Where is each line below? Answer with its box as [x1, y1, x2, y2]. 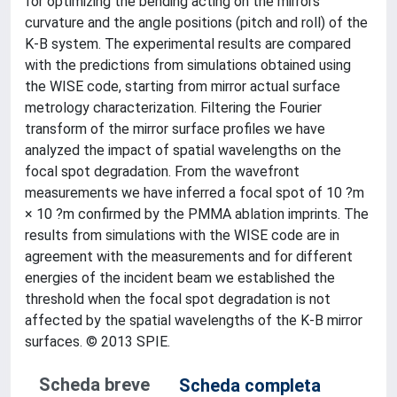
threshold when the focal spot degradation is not [25, 291, 331, 307]
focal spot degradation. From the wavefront [25, 163, 300, 180]
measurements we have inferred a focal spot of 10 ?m [25, 184, 364, 201]
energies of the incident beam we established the [25, 269, 335, 286]
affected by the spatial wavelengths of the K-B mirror [25, 312, 362, 329]
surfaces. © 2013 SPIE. [25, 333, 170, 350]
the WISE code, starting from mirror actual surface [25, 78, 340, 95]
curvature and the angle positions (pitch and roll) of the [25, 14, 368, 31]
